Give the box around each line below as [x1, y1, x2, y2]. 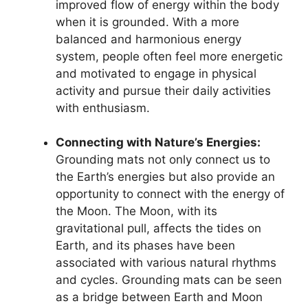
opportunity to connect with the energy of [56, 187, 285, 201]
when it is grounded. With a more [56, 14, 239, 29]
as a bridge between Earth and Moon [56, 290, 263, 305]
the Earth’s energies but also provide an [56, 170, 275, 184]
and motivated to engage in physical [56, 66, 256, 80]
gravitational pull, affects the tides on [56, 221, 261, 236]
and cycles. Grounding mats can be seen [56, 273, 282, 287]
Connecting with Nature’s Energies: [56, 135, 261, 150]
